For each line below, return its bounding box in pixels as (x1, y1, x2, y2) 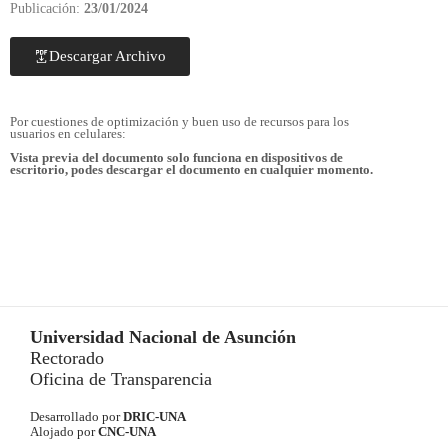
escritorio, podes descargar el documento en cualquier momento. (10, 163, 373, 177)
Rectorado (30, 348, 104, 368)
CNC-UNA (98, 425, 162, 439)
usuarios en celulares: (10, 127, 126, 141)
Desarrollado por (30, 410, 123, 424)
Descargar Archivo (49, 48, 166, 64)
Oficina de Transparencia (30, 369, 217, 389)
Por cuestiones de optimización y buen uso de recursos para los (10, 115, 349, 129)
